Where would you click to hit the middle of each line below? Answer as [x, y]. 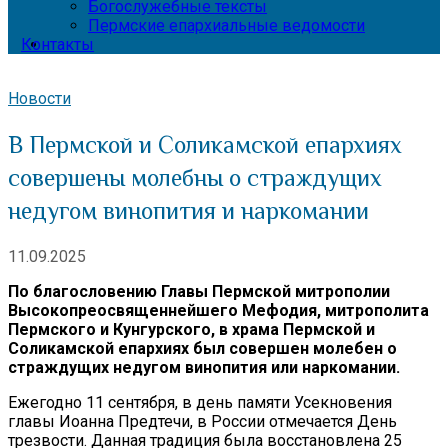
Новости [39, 98]
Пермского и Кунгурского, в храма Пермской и [191, 329]
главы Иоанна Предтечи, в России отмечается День [202, 421]
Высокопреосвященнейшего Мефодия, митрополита [218, 310]
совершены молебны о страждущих [195, 177]
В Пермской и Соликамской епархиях [205, 144]
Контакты [57, 44]
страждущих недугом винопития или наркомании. [204, 367]
